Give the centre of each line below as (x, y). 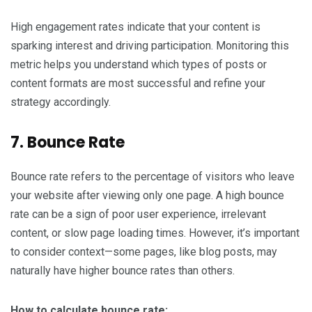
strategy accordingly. (61, 102)
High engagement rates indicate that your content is (135, 27)
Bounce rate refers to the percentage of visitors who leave (153, 177)
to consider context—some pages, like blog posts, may (144, 252)
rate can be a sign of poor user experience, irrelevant (138, 214)
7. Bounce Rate (68, 143)
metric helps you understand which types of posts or (139, 65)
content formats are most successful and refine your (138, 84)
